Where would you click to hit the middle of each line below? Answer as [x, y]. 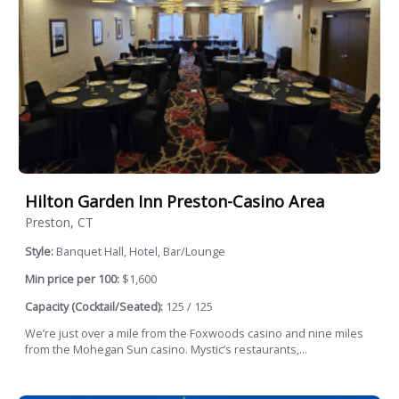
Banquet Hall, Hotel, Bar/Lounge [141, 252]
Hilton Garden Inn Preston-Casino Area [175, 201]
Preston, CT [59, 223]
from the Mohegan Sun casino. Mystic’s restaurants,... [166, 350]
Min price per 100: [72, 279]
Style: [41, 252]
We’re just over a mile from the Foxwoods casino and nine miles [194, 334]
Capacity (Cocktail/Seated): [94, 306]
